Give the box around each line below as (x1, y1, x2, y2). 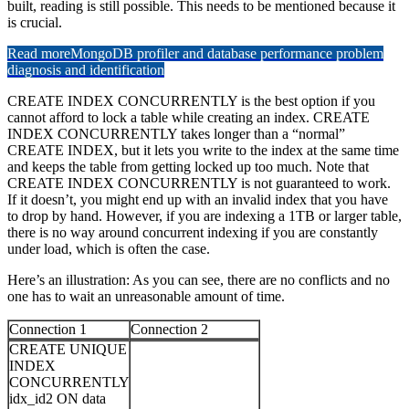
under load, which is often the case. (7, 241, 210, 257)
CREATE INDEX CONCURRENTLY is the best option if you (7, 93, 375, 110)
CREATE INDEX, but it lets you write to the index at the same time (7, 142, 399, 159)
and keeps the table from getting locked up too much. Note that (7, 159, 369, 175)
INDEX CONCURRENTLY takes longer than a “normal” (7, 126, 345, 142)
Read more (7, 46, 70, 62)
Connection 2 (131, 321, 208, 338)
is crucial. (7, 15, 62, 31)
